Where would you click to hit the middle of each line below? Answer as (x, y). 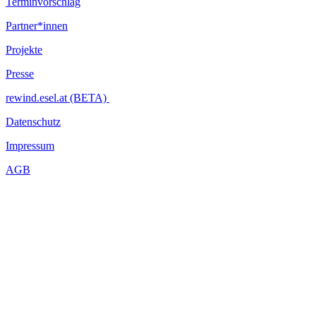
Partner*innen (37, 25)
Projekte (24, 49)
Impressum (30, 145)
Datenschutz (33, 121)
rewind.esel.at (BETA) (57, 97)
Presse (20, 73)
